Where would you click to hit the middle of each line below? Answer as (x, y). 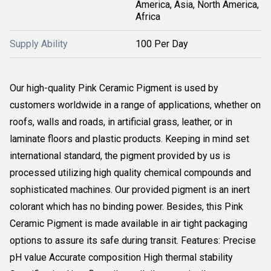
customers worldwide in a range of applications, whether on (135, 105)
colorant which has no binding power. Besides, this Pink (126, 207)
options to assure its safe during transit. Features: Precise (133, 240)
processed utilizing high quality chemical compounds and (130, 173)
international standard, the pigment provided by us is (120, 156)
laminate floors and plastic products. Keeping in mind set (129, 139)
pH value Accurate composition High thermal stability (121, 257)
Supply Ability (39, 44)
